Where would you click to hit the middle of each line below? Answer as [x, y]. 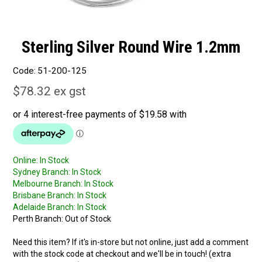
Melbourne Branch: [48, 184]
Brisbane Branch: [44, 196]
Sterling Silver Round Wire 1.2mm [131, 47]
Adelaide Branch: [44, 207]
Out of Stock [88, 219]
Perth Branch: [38, 219]
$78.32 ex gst [50, 92]
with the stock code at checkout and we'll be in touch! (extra [122, 254]
